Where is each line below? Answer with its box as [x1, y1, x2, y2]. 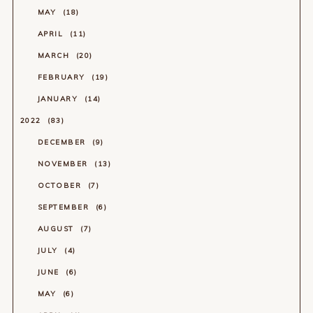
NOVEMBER [37, 159, 92, 168]
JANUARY [37, 94, 81, 103]
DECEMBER [37, 137, 89, 147]
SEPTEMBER [37, 202, 92, 212]
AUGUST [37, 224, 78, 233]
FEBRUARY [37, 72, 89, 82]
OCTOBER [37, 180, 85, 190]
